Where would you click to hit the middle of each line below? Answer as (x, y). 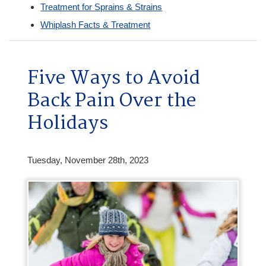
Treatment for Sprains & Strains (102, 7)
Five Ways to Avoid (113, 79)
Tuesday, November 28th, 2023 (88, 160)
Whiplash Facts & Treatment (96, 24)
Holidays (67, 124)
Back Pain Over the (112, 102)
